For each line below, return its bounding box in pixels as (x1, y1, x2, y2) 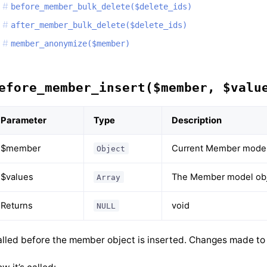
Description (172, 114, 222, 126)
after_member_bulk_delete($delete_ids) (11, 20, 187, 30)
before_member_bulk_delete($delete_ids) (11, 1, 192, 11)
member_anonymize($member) (11, 38, 130, 48)
